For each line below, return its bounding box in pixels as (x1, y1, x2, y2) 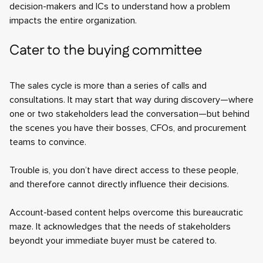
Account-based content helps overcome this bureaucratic (9, 207, 243, 218)
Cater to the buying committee (9, 41, 202, 60)
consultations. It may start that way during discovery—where (9, 94, 254, 106)
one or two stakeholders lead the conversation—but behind (9, 108, 249, 120)
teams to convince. (9, 136, 86, 148)
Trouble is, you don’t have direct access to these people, (9, 164, 238, 176)
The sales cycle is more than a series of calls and (9, 80, 207, 92)
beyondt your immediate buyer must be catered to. (9, 235, 217, 247)
